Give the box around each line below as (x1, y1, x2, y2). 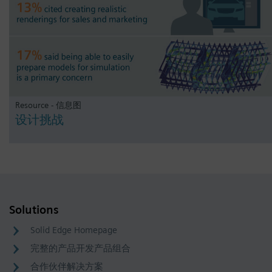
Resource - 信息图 (15, 99, 81, 110)
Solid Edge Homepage (30, 224, 117, 236)
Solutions (9, 202, 59, 217)
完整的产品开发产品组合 (30, 242, 131, 254)
